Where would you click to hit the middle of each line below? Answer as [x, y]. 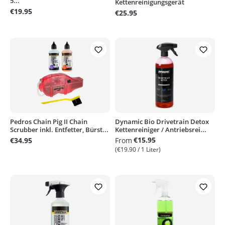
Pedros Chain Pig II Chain [49, 122]
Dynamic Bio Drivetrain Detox [162, 122]
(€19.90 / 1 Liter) [138, 149]
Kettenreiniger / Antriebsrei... [161, 130]
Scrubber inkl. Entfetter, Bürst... [59, 130]
